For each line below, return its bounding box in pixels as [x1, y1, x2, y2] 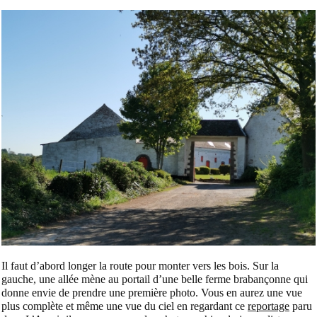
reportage [248, 299, 289, 312]
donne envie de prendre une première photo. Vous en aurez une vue [1, 286, 302, 299]
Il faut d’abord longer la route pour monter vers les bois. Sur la [1, 259, 279, 272]
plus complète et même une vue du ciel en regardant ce [1, 299, 248, 312]
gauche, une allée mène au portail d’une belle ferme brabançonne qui [1, 272, 308, 285]
